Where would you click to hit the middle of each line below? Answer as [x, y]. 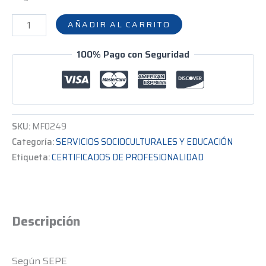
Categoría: [34, 142]
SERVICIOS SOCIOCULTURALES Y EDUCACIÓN [144, 142]
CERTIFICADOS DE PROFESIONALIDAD [128, 157]
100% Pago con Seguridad [133, 54]
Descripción [46, 221]
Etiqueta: [32, 157]
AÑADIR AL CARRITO [119, 25]
